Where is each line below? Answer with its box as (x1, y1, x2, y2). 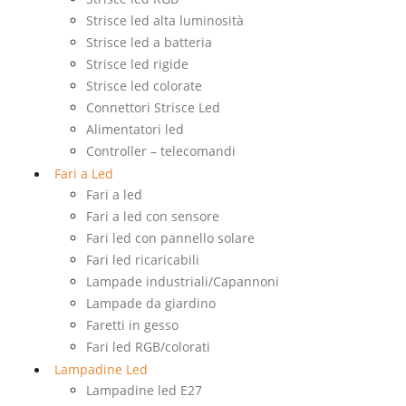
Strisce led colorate (86, 77, 202, 95)
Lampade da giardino (86, 295, 216, 313)
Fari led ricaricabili (86, 251, 199, 269)
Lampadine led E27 (86, 382, 202, 400)
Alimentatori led (86, 121, 184, 139)
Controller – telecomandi (86, 142, 236, 160)
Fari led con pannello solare (86, 229, 255, 247)
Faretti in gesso (86, 316, 179, 334)
